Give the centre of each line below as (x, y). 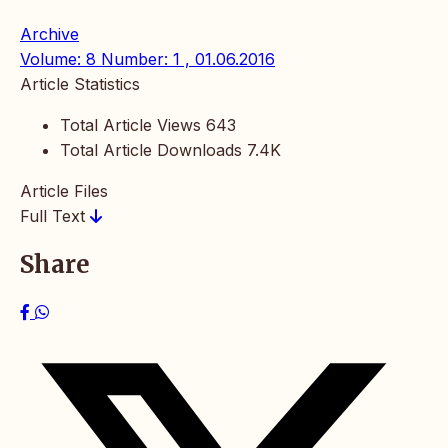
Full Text (55, 216)
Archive (49, 34)
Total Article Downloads (151, 150)
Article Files (64, 191)
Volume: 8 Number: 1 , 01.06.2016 (147, 59)
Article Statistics (80, 84)
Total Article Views (130, 125)
